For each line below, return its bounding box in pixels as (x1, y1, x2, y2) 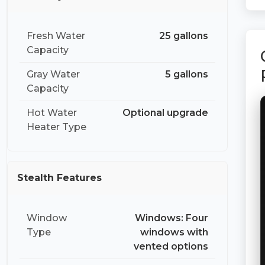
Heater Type (27, 121, 87, 133)
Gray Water (27, 69, 80, 80)
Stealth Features (17, 172, 102, 184)
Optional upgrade (122, 107, 209, 119)
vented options (134, 241, 209, 253)
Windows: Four (135, 212, 209, 224)
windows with (140, 227, 209, 238)
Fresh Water (27, 30, 86, 42)
